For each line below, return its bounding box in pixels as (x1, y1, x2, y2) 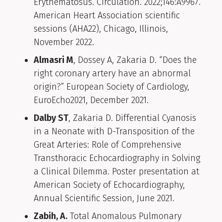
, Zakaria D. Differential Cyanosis (68, 112, 196, 124)
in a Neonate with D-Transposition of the (34, 126, 195, 137)
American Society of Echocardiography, (34, 179, 185, 191)
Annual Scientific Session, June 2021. (34, 193, 174, 204)
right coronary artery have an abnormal (34, 68, 191, 79)
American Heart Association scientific (34, 10, 180, 21)
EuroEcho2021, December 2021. (34, 95, 149, 106)
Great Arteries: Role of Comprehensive (34, 139, 181, 151)
